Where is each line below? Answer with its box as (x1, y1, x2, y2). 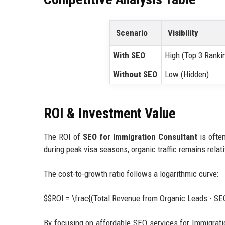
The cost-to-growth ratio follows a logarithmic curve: (44, 169, 218, 179)
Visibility (167, 28, 198, 38)
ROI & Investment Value (44, 105, 176, 122)
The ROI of (44, 132, 83, 142)
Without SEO (113, 69, 158, 80)
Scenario (116, 28, 148, 38)
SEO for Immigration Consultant (82, 132, 197, 142)
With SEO (113, 50, 146, 61)
